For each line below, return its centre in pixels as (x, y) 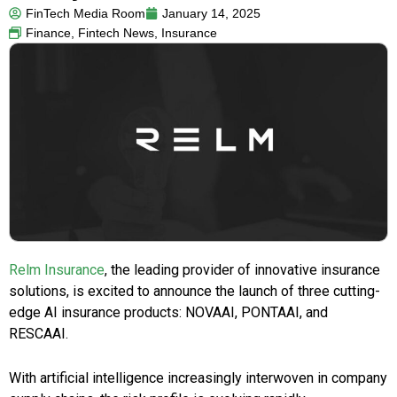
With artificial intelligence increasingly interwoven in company (198, 378)
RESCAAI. (39, 334)
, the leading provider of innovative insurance (242, 270)
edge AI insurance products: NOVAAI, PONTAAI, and (168, 313)
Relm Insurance (57, 270)
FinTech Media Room (86, 14)
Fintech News (116, 33)
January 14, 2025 (211, 14)
